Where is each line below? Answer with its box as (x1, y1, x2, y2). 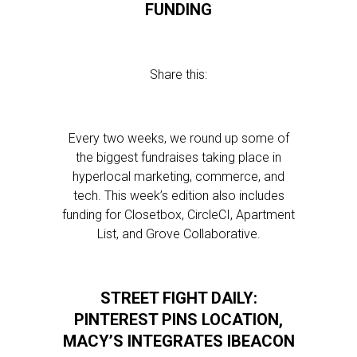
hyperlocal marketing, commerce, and (73, 169, 284, 184)
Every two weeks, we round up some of (68, 131, 289, 146)
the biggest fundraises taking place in (76, 150, 281, 165)
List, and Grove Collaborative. (96, 226, 261, 241)
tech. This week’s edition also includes (73, 188, 284, 203)
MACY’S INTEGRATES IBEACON (62, 331, 295, 351)
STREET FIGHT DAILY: (100, 288, 257, 308)
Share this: (150, 67, 207, 82)
